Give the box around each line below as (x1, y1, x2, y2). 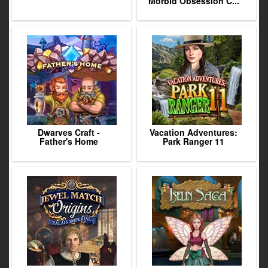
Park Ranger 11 (163, 135, 224, 147)
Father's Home (39, 135, 98, 147)
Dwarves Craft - (37, 126, 100, 138)
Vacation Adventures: (150, 126, 237, 138)
